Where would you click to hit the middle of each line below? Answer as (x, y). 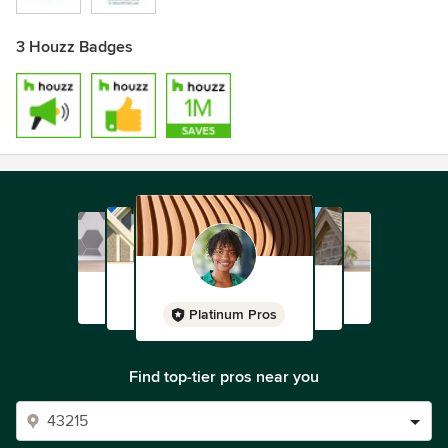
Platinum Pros (233, 314)
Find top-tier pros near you (224, 377)
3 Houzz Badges (74, 47)
